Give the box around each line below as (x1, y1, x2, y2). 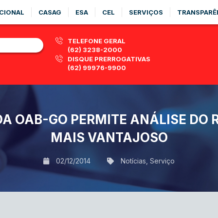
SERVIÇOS (129, 8, 163, 16)
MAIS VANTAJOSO (50, 130, 168, 145)
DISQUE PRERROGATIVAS (68, 55, 150, 63)
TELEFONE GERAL (68, 37, 126, 45)
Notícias (121, 157, 146, 165)
